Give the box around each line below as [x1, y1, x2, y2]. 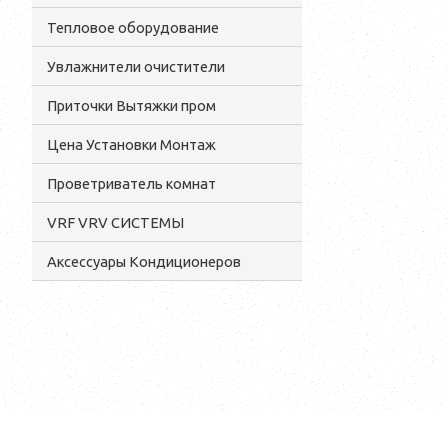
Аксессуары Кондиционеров [47, 253, 241, 270]
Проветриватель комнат [47, 175, 216, 192]
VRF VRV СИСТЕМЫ [47, 214, 184, 231]
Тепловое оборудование [47, 19, 219, 36]
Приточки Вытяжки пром [47, 97, 216, 114]
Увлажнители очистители [47, 58, 225, 75]
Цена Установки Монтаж [47, 136, 216, 153]
